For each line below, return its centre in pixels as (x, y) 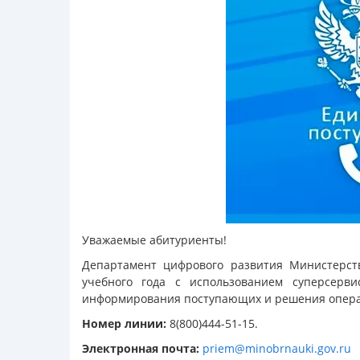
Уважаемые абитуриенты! (154, 240)
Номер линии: (124, 323)
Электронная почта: (141, 348)
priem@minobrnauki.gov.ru (277, 348)
